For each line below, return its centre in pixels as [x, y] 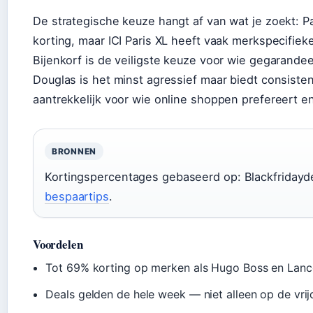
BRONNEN [74, 151]
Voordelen [58, 244]
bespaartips [77, 196]
